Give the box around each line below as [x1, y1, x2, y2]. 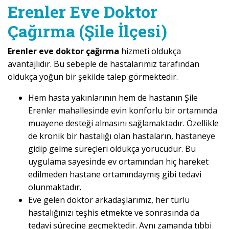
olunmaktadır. [28, 181, 81, 193]
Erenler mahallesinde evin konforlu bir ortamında [28, 105, 217, 117]
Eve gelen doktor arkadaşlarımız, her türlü [28, 194, 190, 206]
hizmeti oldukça [121, 45, 181, 57]
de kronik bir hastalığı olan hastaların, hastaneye [28, 130, 215, 142]
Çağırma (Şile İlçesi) [8, 20, 167, 42]
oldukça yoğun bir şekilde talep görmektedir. [8, 71, 178, 83]
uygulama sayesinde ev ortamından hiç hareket [28, 156, 209, 168]
